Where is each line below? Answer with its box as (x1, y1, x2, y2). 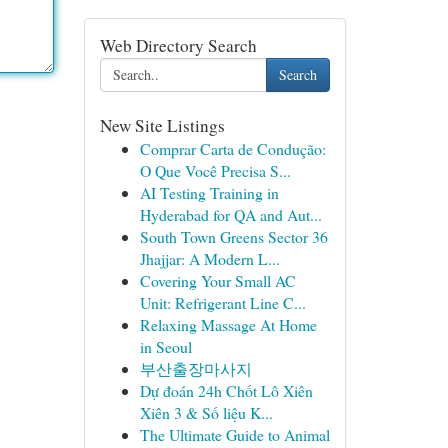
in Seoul (139, 336, 192, 357)
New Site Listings (99, 114, 225, 137)
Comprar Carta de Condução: (139, 138, 326, 159)
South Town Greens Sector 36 (139, 226, 328, 247)
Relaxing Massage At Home (139, 314, 317, 335)
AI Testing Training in (139, 182, 279, 203)
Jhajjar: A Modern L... (139, 248, 280, 269)
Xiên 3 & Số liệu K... (139, 402, 273, 423)
